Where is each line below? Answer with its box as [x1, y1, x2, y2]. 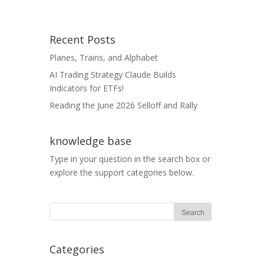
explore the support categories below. [49, 167, 194, 178]
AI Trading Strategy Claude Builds [49, 69, 176, 80]
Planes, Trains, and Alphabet [49, 52, 158, 63]
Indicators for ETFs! [49, 82, 124, 94]
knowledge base [49, 134, 131, 148]
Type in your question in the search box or [49, 153, 210, 164]
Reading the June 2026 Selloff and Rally [49, 100, 197, 111]
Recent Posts [49, 32, 115, 47]
